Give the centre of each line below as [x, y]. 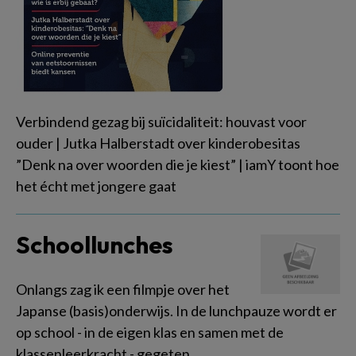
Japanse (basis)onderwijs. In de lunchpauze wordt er [176, 311]
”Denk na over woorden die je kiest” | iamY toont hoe [178, 164]
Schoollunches [95, 245]
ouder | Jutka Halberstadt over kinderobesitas [158, 143]
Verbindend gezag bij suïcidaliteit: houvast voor [161, 122]
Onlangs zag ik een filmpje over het [123, 289]
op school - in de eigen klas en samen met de [150, 332]
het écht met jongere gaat [96, 186]
